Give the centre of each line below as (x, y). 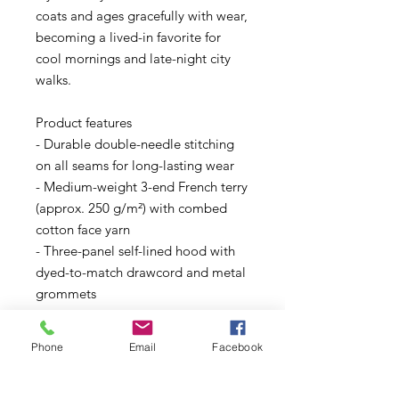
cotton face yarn (83, 229)
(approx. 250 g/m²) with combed (131, 208)
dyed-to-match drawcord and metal (141, 272)
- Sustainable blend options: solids (137, 379)
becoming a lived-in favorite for (128, 37)
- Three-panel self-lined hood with (135, 250)
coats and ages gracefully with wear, (142, 15)
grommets (66, 293)
